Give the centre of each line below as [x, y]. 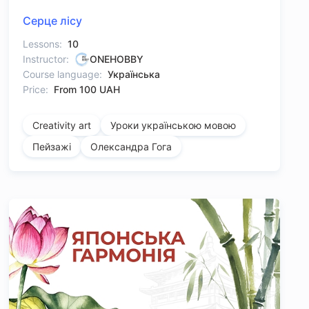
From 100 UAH [87, 90]
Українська [133, 74]
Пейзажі [51, 147]
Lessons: [42, 44]
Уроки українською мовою [173, 126]
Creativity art [61, 126]
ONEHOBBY [116, 59]
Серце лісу [52, 21]
